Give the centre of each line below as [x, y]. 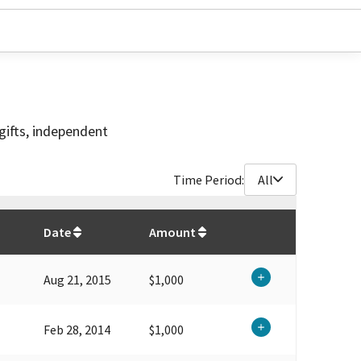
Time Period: [209, 179]
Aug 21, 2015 [77, 279]
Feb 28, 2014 [77, 329]
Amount [172, 232]
